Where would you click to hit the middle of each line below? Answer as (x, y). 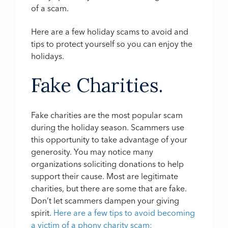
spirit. (42, 212)
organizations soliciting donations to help (108, 164)
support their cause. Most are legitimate (105, 176)
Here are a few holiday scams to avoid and (110, 31)
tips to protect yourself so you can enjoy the (112, 44)
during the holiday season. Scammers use (108, 127)
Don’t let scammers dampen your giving (105, 200)
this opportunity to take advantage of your (109, 139)
